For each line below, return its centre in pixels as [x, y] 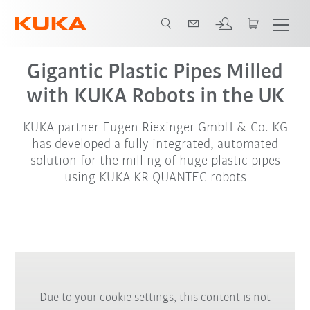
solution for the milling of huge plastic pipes [155, 161]
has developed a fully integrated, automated [155, 145]
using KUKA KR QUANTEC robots [155, 178]
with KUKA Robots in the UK [155, 97]
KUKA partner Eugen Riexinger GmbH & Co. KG [155, 128]
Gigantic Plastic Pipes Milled [155, 73]
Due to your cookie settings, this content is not [155, 298]
